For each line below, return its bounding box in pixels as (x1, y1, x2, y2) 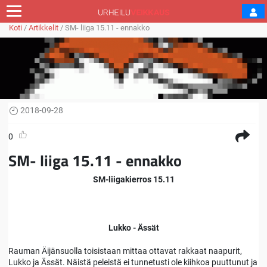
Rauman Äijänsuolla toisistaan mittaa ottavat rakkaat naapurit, (8, 246, 242, 256)
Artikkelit (29, 23, 58, 32)
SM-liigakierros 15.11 (92, 175, 175, 185)
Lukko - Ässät (108, 222, 159, 232)
